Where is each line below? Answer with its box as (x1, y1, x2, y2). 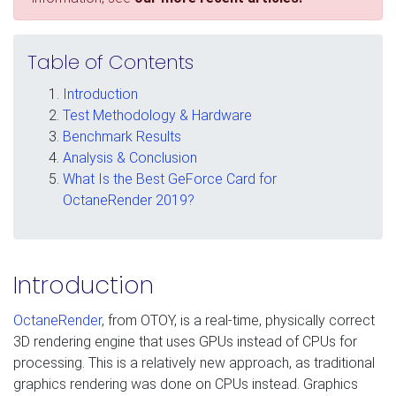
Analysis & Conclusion (63, 148, 197, 166)
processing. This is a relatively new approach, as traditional (13, 354, 375, 371)
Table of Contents (27, 48, 194, 76)
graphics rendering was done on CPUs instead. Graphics (13, 375, 358, 392)
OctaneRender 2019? (63, 191, 194, 209)
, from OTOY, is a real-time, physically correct (102, 311, 375, 329)
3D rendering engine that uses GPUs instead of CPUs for (13, 332, 357, 350)
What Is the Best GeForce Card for (63, 170, 277, 187)
